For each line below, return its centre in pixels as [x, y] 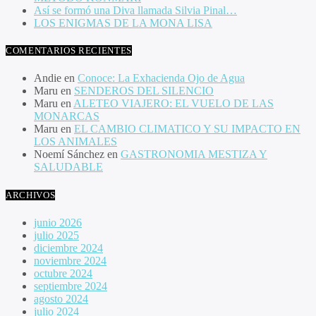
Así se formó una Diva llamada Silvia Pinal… [135, 10]
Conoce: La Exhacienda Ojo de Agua [161, 78]
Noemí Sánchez [69, 154]
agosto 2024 [61, 298]
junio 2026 [58, 222]
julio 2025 [56, 235]
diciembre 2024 [68, 248]
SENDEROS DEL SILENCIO [144, 91]
